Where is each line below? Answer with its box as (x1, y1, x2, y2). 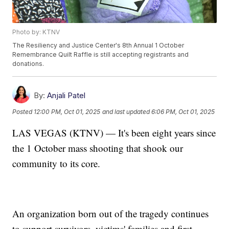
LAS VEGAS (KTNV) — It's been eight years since (12, 126, 216, 140)
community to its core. (12, 157, 101, 170)
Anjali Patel (47, 90, 86, 101)
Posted (12, 107, 34, 116)
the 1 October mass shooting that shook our (12, 142, 184, 155)
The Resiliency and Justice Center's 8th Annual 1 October (12, 41, 185, 50)
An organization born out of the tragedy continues (12, 207, 209, 220)
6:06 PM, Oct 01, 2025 (151, 107, 215, 116)
